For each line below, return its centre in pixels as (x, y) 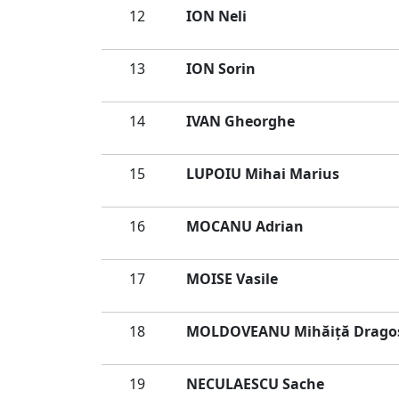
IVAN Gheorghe (240, 121)
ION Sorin (221, 69)
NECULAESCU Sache (255, 384)
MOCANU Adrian (245, 226)
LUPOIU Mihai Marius (263, 174)
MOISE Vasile (232, 279)
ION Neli (216, 16)
